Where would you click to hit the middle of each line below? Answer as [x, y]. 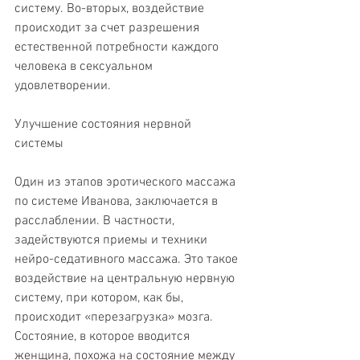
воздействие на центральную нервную [126, 278]
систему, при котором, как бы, [100, 298]
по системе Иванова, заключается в [118, 201]
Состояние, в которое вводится [104, 336]
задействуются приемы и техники [112, 240]
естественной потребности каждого [118, 47]
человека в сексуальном [85, 66]
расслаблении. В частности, [96, 221]
